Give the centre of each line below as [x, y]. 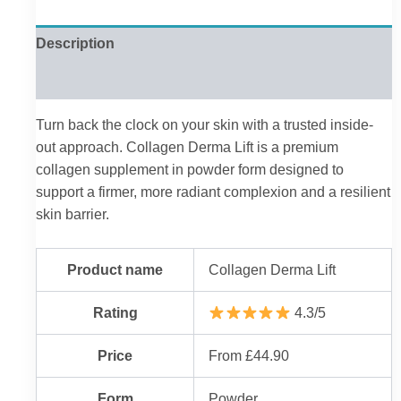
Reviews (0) [75, 80]
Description [75, 43]
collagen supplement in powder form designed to [190, 169]
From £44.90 [249, 356]
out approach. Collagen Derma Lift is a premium [187, 146]
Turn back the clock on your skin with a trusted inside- [205, 124]
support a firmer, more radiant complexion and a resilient [213, 191]
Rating [115, 313]
